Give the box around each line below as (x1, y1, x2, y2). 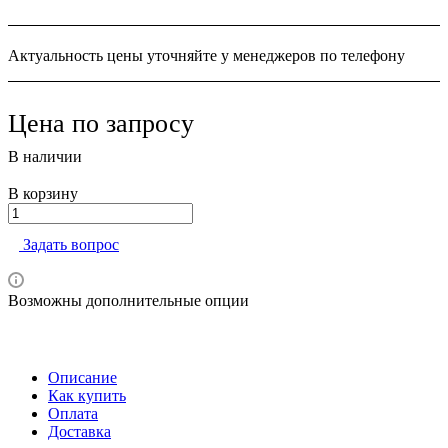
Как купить (48, 386, 126, 404)
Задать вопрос (23, 235, 119, 253)
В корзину (8, 184, 78, 202)
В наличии (8, 147, 82, 165)
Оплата (48, 404, 98, 422)
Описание (48, 368, 117, 386)
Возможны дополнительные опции (8, 291, 249, 309)
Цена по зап (8, 108, 142, 138)
